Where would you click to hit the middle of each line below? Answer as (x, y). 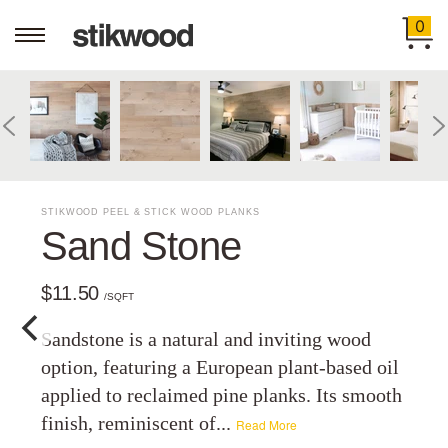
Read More (267, 424)
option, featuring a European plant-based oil (220, 367)
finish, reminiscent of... (139, 423)
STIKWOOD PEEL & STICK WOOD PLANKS (150, 212)
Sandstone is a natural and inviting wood (206, 339)
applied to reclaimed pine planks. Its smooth (222, 395)
